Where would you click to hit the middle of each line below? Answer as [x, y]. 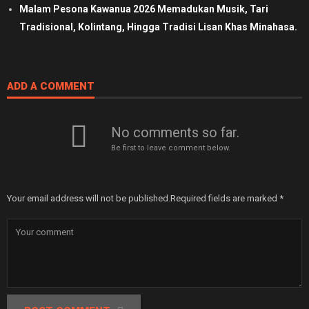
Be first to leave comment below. [171, 148]
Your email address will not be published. [89, 198]
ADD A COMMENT [51, 86]
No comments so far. [175, 132]
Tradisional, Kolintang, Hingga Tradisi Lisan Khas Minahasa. [158, 27]
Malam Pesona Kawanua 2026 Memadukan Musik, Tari [144, 9]
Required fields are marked [225, 198]
